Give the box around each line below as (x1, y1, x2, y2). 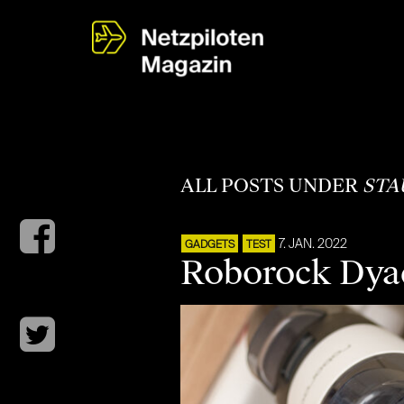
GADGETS (184, 240, 234, 251)
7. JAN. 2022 (278, 238, 347, 251)
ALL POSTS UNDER (179, 174, 363, 197)
